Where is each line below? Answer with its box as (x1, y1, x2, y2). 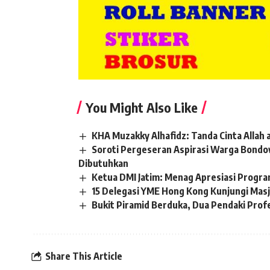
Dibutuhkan (78, 157, 128, 169)
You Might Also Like (86, 98, 198, 116)
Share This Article (45, 250, 122, 262)
